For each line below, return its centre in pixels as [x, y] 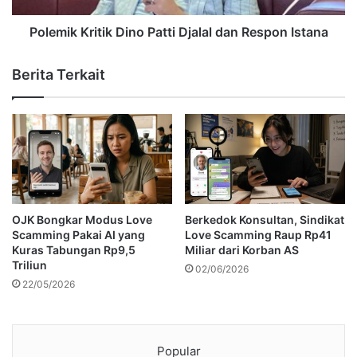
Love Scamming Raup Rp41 [258, 235]
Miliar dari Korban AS [242, 250]
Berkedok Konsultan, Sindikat [265, 220]
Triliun [29, 265]
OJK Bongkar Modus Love [82, 220]
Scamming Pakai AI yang [78, 235]
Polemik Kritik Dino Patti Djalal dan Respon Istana [178, 31]
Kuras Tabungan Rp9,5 [74, 250]
